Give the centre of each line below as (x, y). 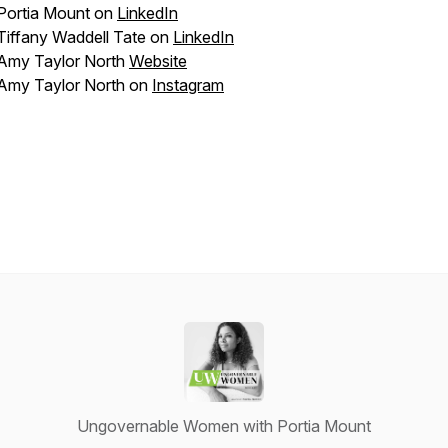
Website (158, 61)
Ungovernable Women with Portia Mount (224, 426)
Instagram (188, 85)
